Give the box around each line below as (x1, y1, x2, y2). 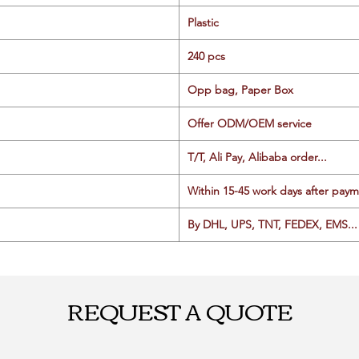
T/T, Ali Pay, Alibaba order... (188, 149, 327, 164)
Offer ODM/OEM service (188, 115, 312, 131)
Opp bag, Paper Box (188, 82, 293, 97)
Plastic (188, 14, 219, 30)
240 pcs (188, 48, 225, 63)
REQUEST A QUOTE (67, 288, 292, 331)
